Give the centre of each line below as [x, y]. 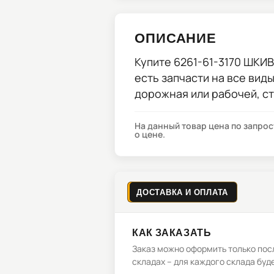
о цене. [150, 134]
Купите [154, 62]
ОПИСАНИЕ [176, 37]
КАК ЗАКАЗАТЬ [172, 232]
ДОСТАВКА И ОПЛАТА [183, 192]
